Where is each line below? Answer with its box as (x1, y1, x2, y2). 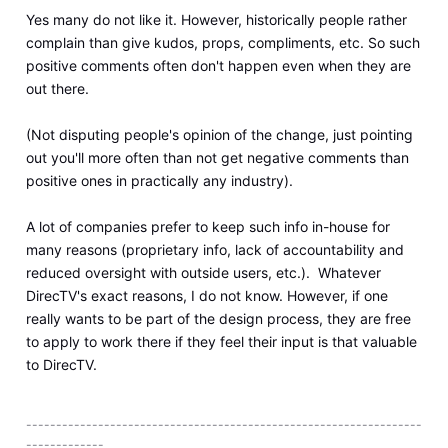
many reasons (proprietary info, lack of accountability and (25, 241, 404, 259)
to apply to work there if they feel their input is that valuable (25, 333, 417, 351)
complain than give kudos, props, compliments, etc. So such (25, 34, 420, 52)
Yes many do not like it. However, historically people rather (25, 11, 407, 29)
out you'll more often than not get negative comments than (25, 149, 409, 167)
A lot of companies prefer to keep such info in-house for (25, 218, 390, 236)
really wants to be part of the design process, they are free (25, 310, 411, 328)
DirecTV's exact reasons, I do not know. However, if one (25, 287, 388, 305)
